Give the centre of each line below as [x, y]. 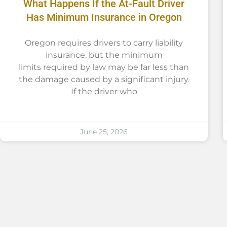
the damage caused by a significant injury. [104, 79]
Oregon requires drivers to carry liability [104, 43]
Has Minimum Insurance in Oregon [104, 17]
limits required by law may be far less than [104, 67]
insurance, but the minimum [104, 55]
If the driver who [104, 91]
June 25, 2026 [104, 131]
